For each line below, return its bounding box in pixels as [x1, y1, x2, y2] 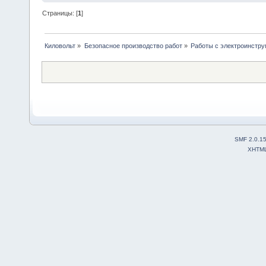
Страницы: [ [42, 9, 78, 17]
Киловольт [45, 42, 76, 49]
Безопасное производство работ [84, 42, 182, 49]
